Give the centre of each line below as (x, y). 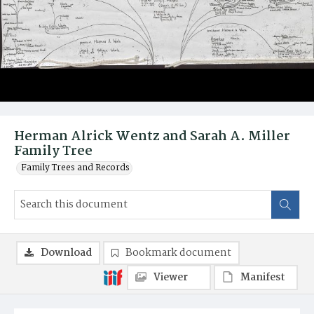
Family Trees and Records (75, 168)
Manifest (263, 278)
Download (66, 253)
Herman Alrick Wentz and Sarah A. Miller (152, 137)
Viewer (171, 278)
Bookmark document (178, 253)
